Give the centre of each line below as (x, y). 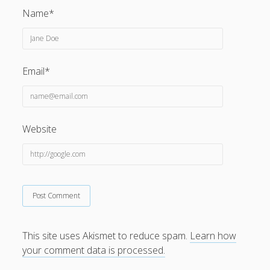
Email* (36, 71)
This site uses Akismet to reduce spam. (106, 235)
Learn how (213, 235)
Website (40, 129)
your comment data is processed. (94, 250)
